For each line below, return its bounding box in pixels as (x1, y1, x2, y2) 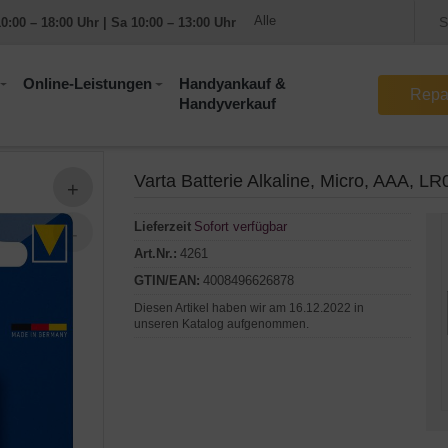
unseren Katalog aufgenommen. (133, 316, 309, 331)
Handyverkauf (178, 96, 276, 113)
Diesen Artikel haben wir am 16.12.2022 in (133, 300, 364, 315)
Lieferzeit (133, 218, 191, 234)
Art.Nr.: (133, 245, 177, 261)
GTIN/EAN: (133, 272, 200, 288)
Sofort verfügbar (193, 218, 287, 234)
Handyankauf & (178, 76, 286, 93)
